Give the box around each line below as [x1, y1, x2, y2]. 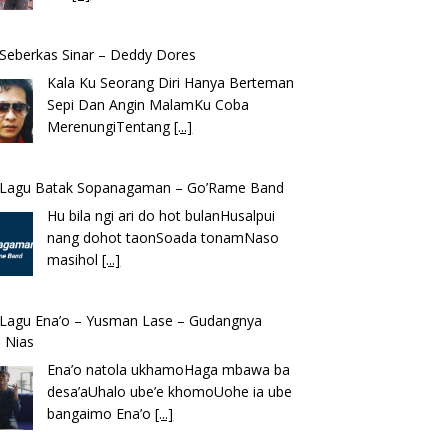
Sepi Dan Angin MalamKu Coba [47, 95, 250, 115]
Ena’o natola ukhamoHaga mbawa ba [47, 360, 291, 380]
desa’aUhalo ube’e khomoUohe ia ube [47, 382, 293, 402]
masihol [47, 250, 103, 270]
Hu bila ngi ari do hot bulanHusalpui [47, 206, 276, 226]
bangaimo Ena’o [47, 404, 156, 424]
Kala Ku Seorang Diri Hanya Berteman [47, 73, 295, 93]
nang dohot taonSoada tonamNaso [47, 228, 280, 248]
